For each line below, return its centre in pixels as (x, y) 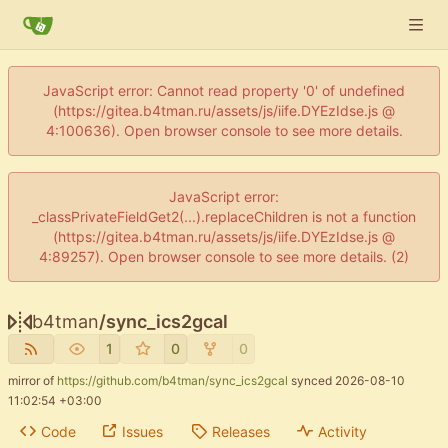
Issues (142, 431)
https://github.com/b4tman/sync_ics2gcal (172, 380)
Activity (342, 431)
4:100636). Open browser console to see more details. (224, 130)
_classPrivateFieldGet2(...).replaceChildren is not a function (224, 216)
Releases (240, 431)
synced (311, 380)
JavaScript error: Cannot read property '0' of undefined (224, 90)
